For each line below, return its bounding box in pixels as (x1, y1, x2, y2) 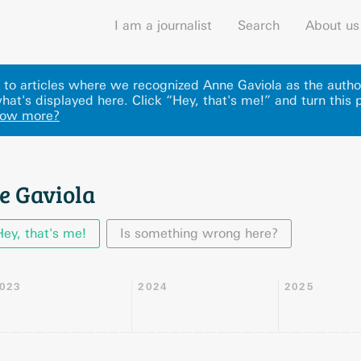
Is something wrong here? (120, 226, 278, 241)
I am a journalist (114, 18, 212, 33)
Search (238, 18, 280, 33)
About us (305, 18, 359, 33)
